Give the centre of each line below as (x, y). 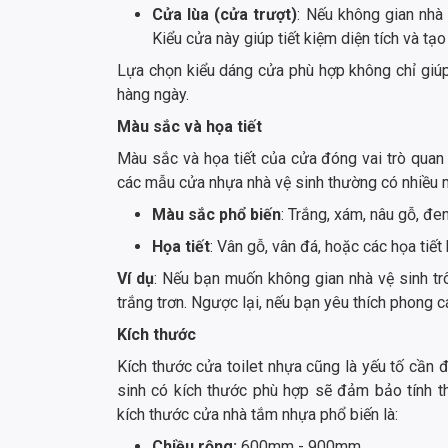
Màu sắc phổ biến (216, 215)
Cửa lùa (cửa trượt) (225, 15)
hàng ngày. (153, 95)
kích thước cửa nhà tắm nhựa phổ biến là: (257, 415)
